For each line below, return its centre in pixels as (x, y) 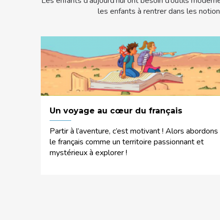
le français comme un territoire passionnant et (127, 142)
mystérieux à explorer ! (89, 152)
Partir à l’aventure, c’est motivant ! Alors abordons (134, 131)
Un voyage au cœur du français (116, 110)
